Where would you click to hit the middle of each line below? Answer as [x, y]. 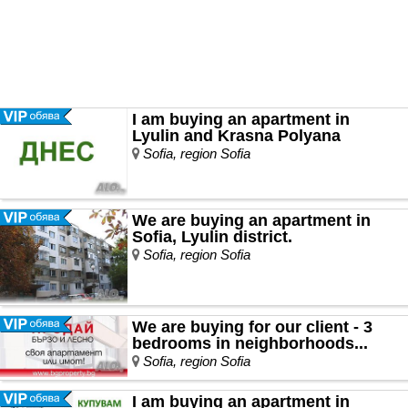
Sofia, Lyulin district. [212, 237]
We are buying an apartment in [251, 221]
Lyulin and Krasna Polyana [236, 136]
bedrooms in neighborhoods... [250, 344]
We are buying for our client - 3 [252, 327]
